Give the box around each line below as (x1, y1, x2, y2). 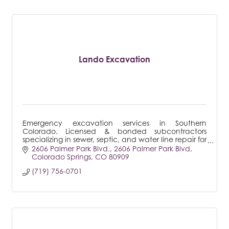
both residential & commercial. (22, 143, 131, 152)
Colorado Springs (31, 152, 91, 162)
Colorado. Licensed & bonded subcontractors (22, 126, 207, 135)
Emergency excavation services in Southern (22, 118, 207, 127)
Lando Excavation (79, 54, 150, 64)
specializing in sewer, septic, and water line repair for (22, 134, 207, 144)
